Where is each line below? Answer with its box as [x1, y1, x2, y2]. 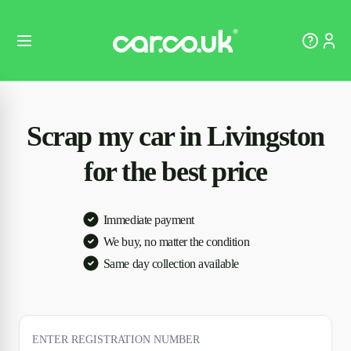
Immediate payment [103, 212, 194, 226]
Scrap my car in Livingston [27, 121, 324, 152]
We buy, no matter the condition [103, 234, 250, 248]
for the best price [83, 156, 268, 187]
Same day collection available [103, 256, 240, 270]
